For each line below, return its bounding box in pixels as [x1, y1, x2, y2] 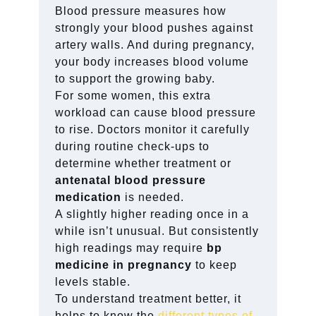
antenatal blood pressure [55, 174, 207, 186]
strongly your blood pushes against [55, 21, 254, 34]
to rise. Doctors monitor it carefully [55, 123, 250, 135]
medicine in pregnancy [55, 258, 193, 271]
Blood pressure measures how [55, 4, 227, 17]
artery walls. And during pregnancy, [55, 38, 255, 51]
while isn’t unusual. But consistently [55, 224, 260, 237]
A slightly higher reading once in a [55, 207, 250, 220]
